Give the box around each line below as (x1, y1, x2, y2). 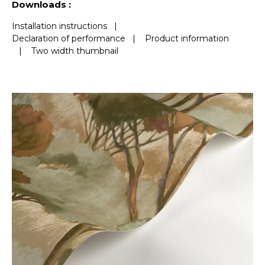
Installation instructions (12, 20, 107, 31)
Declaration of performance (12, 33, 125, 44)
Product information (145, 33, 229, 44)
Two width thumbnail (31, 45, 118, 56)
